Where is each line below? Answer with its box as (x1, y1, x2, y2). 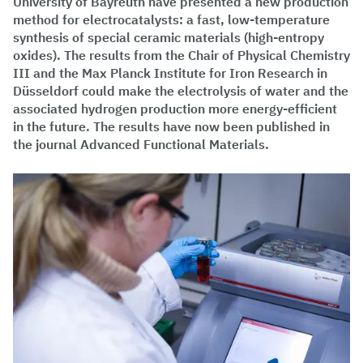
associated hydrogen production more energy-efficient (13, 100, 337, 117)
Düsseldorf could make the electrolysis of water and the (13, 83, 348, 99)
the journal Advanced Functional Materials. (13, 136, 269, 152)
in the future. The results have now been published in (13, 118, 330, 135)
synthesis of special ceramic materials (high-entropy (13, 29, 324, 45)
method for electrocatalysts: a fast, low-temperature (13, 11, 330, 28)
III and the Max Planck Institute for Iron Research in (13, 65, 327, 81)
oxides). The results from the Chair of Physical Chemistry (13, 47, 350, 63)
